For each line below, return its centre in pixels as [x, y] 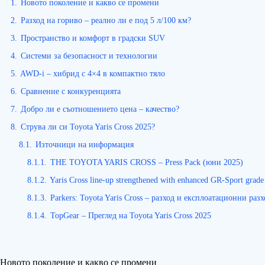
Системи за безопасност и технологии [89, 56]
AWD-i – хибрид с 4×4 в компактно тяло [93, 74]
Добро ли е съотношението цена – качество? [100, 109]
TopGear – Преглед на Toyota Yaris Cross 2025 [131, 216]
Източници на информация [85, 145]
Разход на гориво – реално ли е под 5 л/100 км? [106, 20]
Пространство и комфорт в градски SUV [93, 38]
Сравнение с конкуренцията [71, 91]
